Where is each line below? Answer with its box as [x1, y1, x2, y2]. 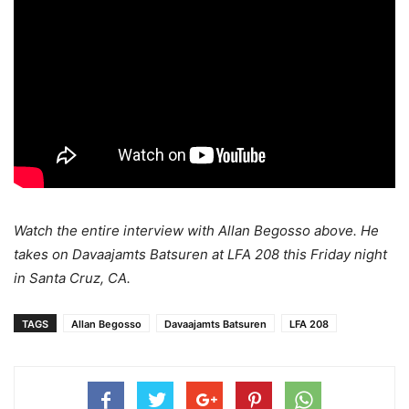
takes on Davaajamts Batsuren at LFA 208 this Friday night [14, 246, 387, 264]
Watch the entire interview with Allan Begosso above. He [14, 222, 379, 240]
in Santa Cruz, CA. [14, 269, 131, 288]
